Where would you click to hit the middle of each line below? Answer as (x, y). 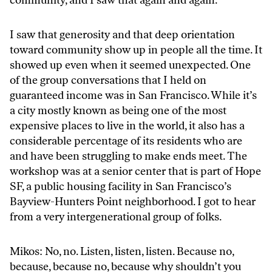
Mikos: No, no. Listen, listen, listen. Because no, (122, 251)
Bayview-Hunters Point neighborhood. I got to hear (133, 201)
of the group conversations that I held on (108, 80)
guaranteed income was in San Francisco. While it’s (133, 95)
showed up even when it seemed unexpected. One (130, 65)
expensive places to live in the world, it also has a (127, 125)
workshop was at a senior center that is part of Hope (135, 171)
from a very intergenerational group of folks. (116, 216)
